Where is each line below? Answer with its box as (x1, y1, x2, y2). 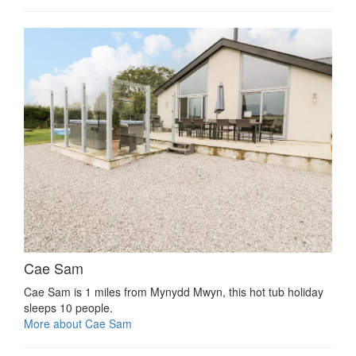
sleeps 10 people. (24, 300, 113, 316)
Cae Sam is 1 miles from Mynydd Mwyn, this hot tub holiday (24, 284, 323, 300)
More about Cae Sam (24, 315, 132, 332)
